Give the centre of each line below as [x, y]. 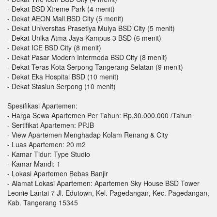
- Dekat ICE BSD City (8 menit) [54, 47]
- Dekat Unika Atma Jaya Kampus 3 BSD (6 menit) [84, 38]
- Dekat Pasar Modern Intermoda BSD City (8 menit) [87, 57]
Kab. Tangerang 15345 [43, 202]
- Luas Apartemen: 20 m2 [46, 144]
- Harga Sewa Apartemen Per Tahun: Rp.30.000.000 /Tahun [100, 115]
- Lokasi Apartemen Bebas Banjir [58, 173]
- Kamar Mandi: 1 [34, 163]
